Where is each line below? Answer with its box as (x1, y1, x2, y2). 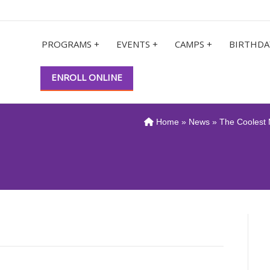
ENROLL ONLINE (51, 71, 122, 83)
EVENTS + (116, 38, 158, 50)
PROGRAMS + (42, 38, 99, 50)
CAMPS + (175, 38, 212, 50)
